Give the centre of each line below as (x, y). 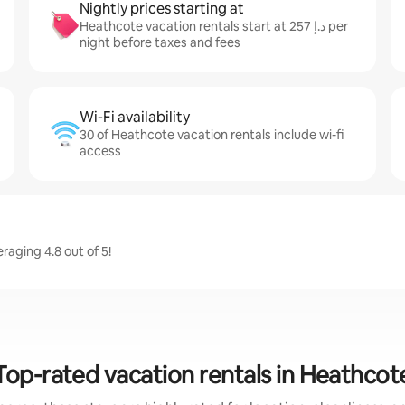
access (100, 151)
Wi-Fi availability (135, 117)
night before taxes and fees (160, 42)
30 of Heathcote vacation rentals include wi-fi (212, 135)
